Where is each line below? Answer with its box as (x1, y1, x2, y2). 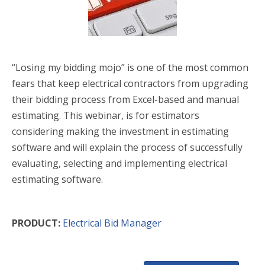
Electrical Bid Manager (63, 216, 161, 230)
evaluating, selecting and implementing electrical (12, 157, 227, 170)
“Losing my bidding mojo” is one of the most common (12, 61, 248, 74)
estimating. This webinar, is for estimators (12, 109, 199, 122)
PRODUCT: (12, 216, 63, 230)
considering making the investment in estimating (12, 125, 229, 138)
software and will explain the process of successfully (12, 141, 243, 154)
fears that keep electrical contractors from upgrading (12, 77, 248, 90)
